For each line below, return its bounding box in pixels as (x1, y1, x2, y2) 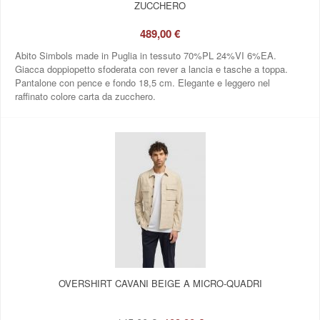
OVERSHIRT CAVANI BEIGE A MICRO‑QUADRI (58, 276, 262, 290)
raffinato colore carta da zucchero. (15, 89, 156, 103)
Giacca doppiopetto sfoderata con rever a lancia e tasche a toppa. (15, 61, 288, 76)
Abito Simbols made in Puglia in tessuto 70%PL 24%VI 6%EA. (15, 48, 276, 62)
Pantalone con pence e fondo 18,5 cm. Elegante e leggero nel (15, 75, 270, 89)
